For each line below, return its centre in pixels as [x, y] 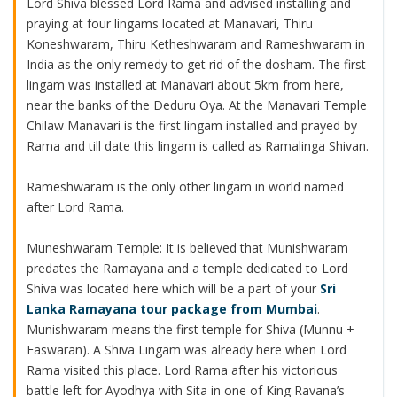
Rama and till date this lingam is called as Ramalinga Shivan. [197, 145]
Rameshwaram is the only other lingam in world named [185, 186]
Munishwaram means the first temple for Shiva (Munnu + [190, 329]
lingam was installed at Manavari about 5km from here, [185, 84]
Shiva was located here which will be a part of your [173, 288]
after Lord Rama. [75, 206]
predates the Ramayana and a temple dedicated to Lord [187, 268]
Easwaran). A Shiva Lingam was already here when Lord [186, 349]
